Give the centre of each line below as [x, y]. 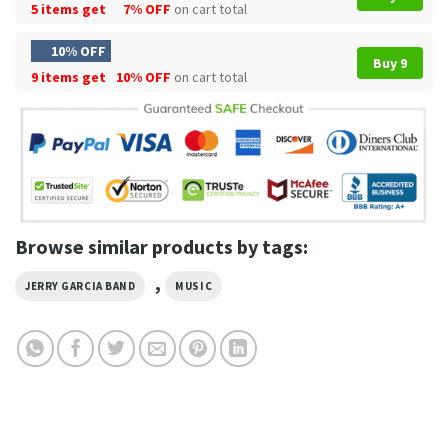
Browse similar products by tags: [161, 246]
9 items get [70, 76]
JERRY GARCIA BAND [80, 285]
